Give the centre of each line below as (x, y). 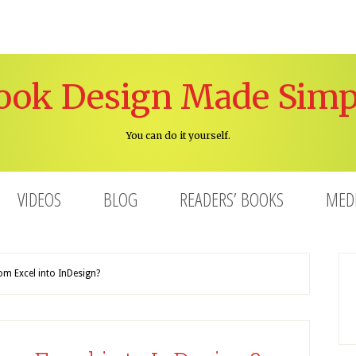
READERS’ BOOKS (232, 199)
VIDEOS (39, 199)
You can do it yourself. (178, 135)
